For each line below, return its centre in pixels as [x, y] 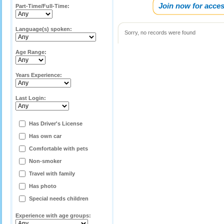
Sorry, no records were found [160, 32]
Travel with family [52, 173]
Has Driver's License [56, 123]
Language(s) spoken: [44, 29]
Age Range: [31, 52]
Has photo [43, 186]
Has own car [45, 136]
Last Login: [31, 98]
